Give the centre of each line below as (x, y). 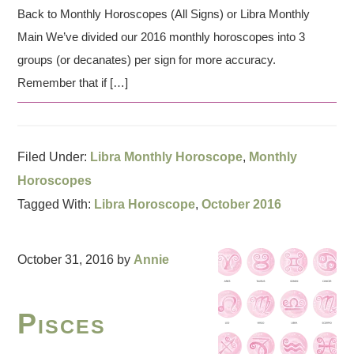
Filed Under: (54, 156)
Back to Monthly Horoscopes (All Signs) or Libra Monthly (164, 13)
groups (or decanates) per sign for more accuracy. (147, 59)
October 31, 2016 (66, 259)
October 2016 (242, 204)
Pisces (62, 323)
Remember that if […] (73, 82)
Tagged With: (56, 204)
